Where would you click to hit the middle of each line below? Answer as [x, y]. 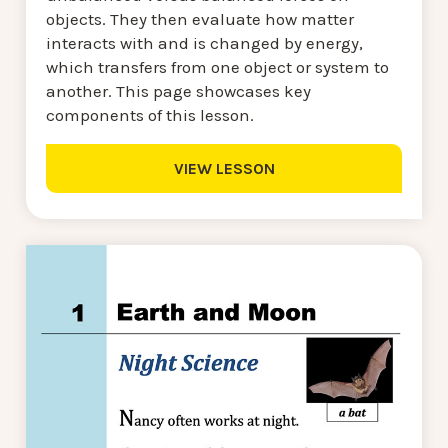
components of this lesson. [150, 115]
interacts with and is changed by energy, [204, 43]
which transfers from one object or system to [217, 67]
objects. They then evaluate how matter [200, 19]
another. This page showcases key [178, 91]
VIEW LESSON [224, 168]
